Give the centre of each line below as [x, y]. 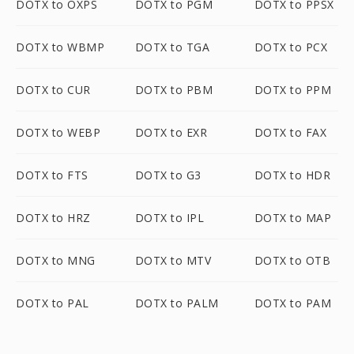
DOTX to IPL [169, 218]
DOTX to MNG [56, 260]
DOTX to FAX [290, 132]
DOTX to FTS [52, 175]
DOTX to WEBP [58, 132]
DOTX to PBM [174, 90]
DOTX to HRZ [53, 218]
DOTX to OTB [292, 260]
